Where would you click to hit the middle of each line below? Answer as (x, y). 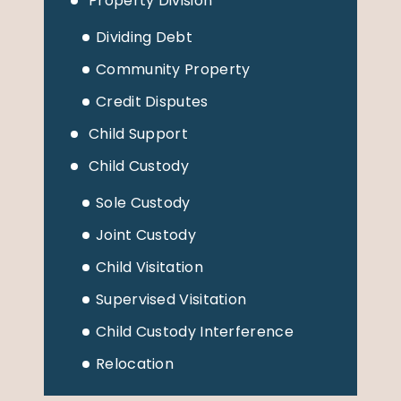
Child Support (138, 133)
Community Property (173, 69)
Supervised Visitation (171, 299)
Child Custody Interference (195, 331)
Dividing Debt (144, 37)
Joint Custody (146, 235)
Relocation (135, 363)
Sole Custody (143, 202)
